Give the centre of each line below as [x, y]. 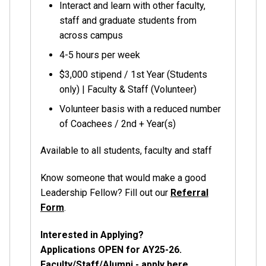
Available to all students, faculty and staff [126, 151]
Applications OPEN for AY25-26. [111, 250]
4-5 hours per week [99, 55]
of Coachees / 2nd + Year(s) [117, 123]
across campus [91, 35]
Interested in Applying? [93, 235]
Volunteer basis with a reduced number [140, 109]
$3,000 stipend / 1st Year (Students [133, 74]
